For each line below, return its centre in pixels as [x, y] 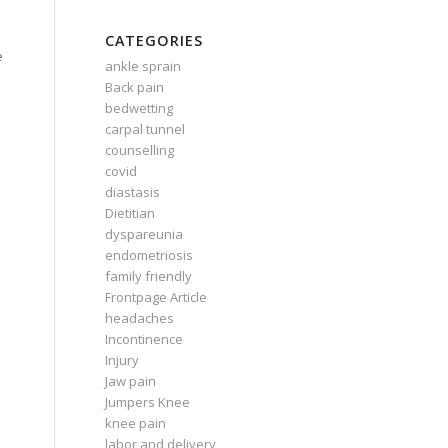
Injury [122, 360]
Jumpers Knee [148, 402]
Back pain [135, 87]
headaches [140, 318]
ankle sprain [143, 66]
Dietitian [130, 213]
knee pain [136, 423]
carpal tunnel [145, 129]
